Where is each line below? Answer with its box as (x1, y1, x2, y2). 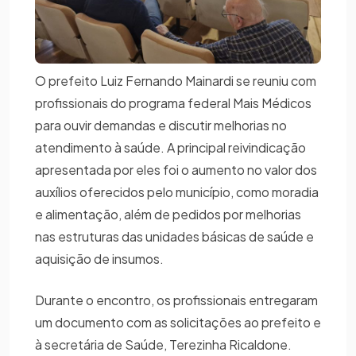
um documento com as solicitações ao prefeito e (35, 313, 321, 331)
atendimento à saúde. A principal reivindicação (35, 138, 306, 156)
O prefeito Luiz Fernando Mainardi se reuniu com (35, 72, 316, 89)
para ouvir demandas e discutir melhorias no (35, 116, 287, 133)
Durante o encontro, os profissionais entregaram (35, 291, 318, 308)
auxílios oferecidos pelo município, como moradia (35, 183, 319, 200)
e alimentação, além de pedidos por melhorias (35, 205, 301, 222)
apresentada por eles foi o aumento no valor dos (35, 161, 317, 178)
